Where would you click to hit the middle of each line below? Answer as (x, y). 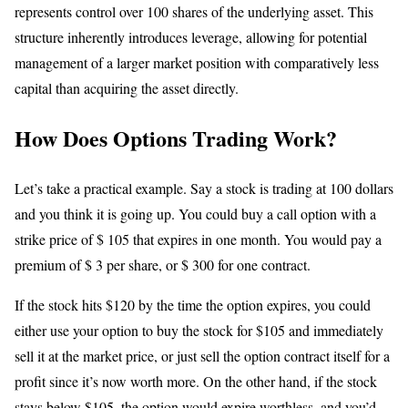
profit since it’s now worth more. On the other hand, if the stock (196, 381)
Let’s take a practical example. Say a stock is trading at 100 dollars (204, 188)
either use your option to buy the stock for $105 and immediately (199, 330)
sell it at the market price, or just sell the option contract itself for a (202, 355)
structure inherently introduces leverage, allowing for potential (191, 36)
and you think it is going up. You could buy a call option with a (195, 213)
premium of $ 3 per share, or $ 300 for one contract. (163, 264)
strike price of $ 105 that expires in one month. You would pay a (198, 239)
